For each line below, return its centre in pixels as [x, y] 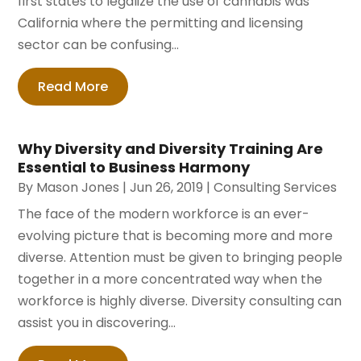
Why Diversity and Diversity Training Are [171, 148]
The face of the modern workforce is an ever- [164, 214]
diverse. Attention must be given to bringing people [180, 257]
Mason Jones [78, 187]
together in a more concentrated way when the [170, 279]
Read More [73, 86]
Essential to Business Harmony [134, 167]
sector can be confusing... [99, 44]
